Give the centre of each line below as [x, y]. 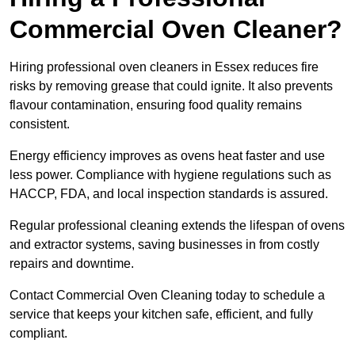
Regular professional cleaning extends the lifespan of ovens [177, 226]
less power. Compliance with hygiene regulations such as [170, 175]
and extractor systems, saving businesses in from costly [164, 245]
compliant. [38, 334]
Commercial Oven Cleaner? [176, 30]
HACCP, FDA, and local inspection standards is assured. [169, 194]
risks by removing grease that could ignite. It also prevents [171, 86]
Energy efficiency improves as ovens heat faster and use [167, 156]
